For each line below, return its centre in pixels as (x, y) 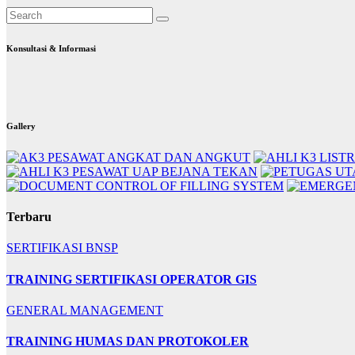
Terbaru (29, 217)
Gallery (21, 126)
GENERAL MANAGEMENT (85, 310)
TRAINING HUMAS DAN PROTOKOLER (128, 342)
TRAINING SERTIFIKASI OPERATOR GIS (132, 279)
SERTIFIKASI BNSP (62, 248)
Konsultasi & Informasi (51, 48)
